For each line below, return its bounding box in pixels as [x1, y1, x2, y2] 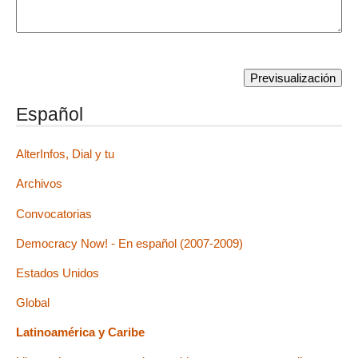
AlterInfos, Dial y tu [16, 147, 114, 161]
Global [16, 296, 50, 310]
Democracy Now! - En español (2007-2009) [16, 236, 243, 250]
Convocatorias [16, 206, 92, 221]
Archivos [16, 177, 62, 191]
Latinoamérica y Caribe [16, 325, 145, 340]
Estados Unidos [16, 265, 99, 280]
